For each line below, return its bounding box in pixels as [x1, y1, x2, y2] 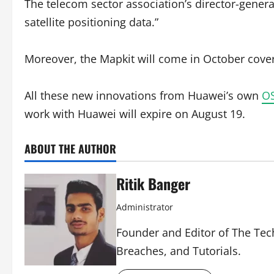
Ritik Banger [116, 172, 190, 194]
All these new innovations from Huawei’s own [24, 88, 262, 103]
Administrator [116, 201, 173, 213]
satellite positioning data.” [24, 15, 158, 29]
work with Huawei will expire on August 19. [24, 106, 245, 121]
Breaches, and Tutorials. [116, 243, 241, 258]
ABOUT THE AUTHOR [24, 141, 116, 157]
